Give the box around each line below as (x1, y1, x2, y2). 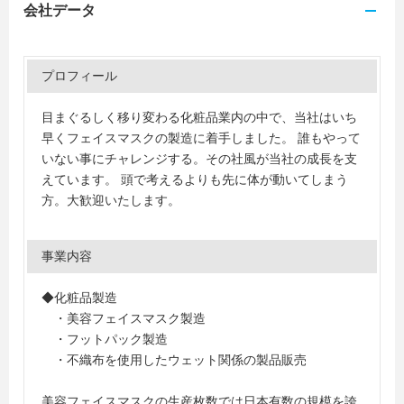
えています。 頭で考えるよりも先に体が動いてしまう (41, 172, 348, 187)
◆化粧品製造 (41, 290, 117, 305)
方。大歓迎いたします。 (41, 193, 180, 207)
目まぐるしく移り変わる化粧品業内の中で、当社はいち (41, 110, 357, 124)
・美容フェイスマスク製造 (41, 311, 206, 326)
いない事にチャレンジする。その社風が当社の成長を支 (41, 151, 357, 166)
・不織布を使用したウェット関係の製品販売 (41, 353, 307, 367)
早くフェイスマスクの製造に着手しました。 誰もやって (41, 131, 361, 145)
